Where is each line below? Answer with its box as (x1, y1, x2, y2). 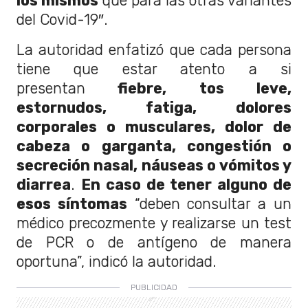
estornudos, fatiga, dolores (16, 98, 291, 116)
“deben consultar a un (126, 195, 292, 212)
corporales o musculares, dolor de (16, 118, 291, 135)
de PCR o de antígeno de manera (16, 233, 291, 251)
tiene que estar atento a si (16, 60, 291, 78)
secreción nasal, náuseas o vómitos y (16, 156, 291, 174)
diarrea (16, 175, 71, 193)
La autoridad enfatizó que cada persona (16, 41, 291, 58)
